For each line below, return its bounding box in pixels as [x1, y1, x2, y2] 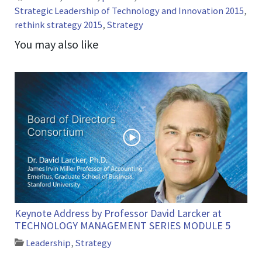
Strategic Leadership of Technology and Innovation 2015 [15, 5, 244, 17]
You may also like [15, 37, 99, 52]
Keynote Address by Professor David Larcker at [15, 206, 222, 220]
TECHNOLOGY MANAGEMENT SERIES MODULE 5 [15, 218, 231, 232]
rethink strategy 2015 [15, 19, 103, 31]
